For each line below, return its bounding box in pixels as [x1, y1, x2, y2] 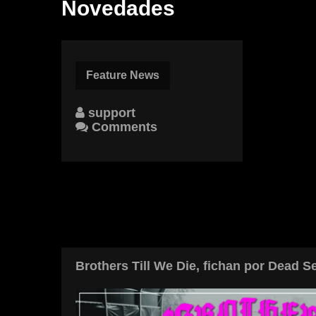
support [85, 105, 135, 120]
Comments [88, 119, 157, 134]
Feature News [86, 68, 159, 81]
